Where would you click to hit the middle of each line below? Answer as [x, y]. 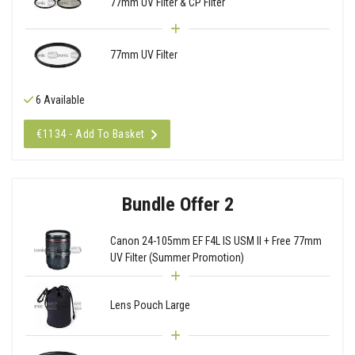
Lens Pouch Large [150, 305]
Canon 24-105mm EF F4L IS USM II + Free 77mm [216, 241]
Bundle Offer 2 [177, 204]
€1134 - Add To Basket [91, 134]
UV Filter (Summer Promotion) [177, 258]
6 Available [59, 99]
